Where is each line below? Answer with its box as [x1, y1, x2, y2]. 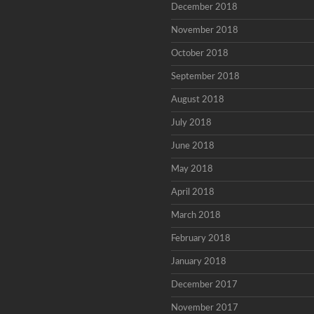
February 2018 [171, 234, 231, 243]
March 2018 [171, 211, 221, 220]
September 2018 [171, 72, 240, 81]
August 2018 [171, 95, 224, 104]
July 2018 [171, 118, 212, 128]
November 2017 [171, 303, 238, 313]
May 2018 [171, 165, 213, 174]
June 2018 [171, 142, 214, 151]
